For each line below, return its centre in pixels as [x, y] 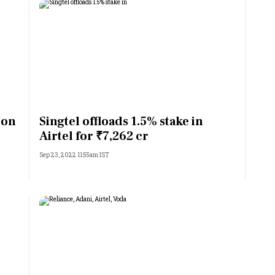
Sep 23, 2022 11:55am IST [74, 155]
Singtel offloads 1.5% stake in [121, 122]
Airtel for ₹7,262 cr [94, 136]
